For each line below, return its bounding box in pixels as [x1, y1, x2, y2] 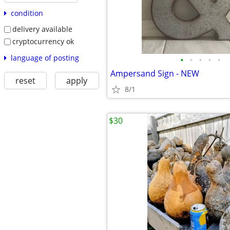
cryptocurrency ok [12, 36, 74, 46]
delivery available [12, 24, 72, 34]
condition [10, 8, 43, 18]
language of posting [10, 52, 79, 63]
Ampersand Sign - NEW [110, 68, 199, 79]
